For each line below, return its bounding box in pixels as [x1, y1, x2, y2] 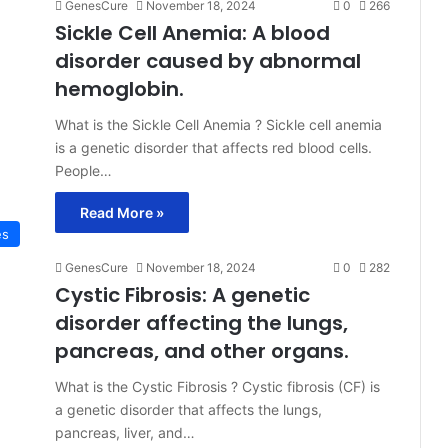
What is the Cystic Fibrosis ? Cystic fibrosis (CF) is [55, 377, 380, 395]
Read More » [80, 203, 164, 221]
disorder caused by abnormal [55, 46, 361, 75]
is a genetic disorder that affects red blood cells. [55, 138, 372, 156]
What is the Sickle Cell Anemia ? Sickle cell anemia [55, 115, 382, 133]
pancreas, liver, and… [55, 423, 195, 441]
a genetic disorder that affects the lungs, [55, 400, 322, 418]
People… [55, 161, 112, 179]
